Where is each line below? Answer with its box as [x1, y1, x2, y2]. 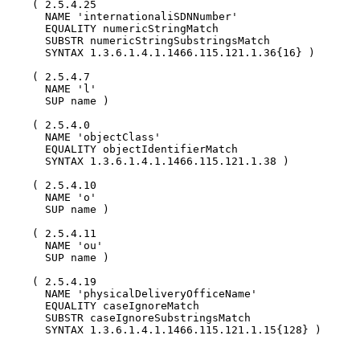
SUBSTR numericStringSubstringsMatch [6, 34, 45, 47]
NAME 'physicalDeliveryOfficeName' [6, 287, 45, 300]
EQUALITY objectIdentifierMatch [6, 142, 45, 155]
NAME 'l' [6, 82, 45, 95]
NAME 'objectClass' [6, 130, 45, 143]
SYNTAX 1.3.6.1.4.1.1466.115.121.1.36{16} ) [6, 46, 45, 59]
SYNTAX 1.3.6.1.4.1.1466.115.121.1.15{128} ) [6, 323, 45, 336]
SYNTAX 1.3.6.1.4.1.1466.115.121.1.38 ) [6, 154, 45, 167]
